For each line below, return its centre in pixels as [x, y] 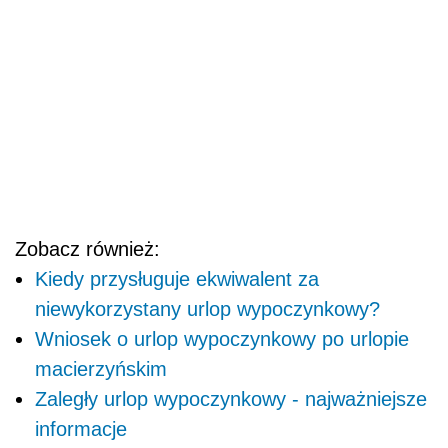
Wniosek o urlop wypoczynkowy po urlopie [222, 339]
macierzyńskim [101, 369]
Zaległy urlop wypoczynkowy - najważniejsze [231, 399]
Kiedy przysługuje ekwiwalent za [177, 279]
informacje [81, 429]
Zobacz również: [87, 249]
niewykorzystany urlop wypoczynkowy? [207, 309]
